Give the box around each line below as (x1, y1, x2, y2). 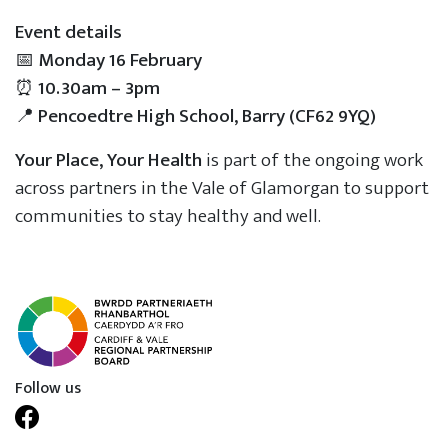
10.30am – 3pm (38, 72, 160, 105)
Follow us (15, 374, 81, 402)
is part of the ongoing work (202, 144, 423, 177)
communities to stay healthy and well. (15, 200, 321, 233)
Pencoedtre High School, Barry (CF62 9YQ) (38, 100, 376, 133)
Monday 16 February (38, 44, 202, 77)
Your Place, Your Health (15, 144, 202, 177)
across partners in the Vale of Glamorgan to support (15, 172, 429, 205)
